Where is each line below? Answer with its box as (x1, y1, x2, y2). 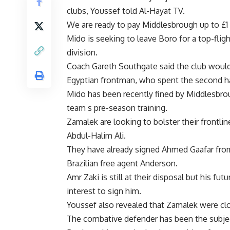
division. (67, 47, 98, 58)
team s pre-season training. (67, 103, 167, 113)
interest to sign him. (67, 186, 141, 197)
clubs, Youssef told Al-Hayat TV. (67, 6, 185, 16)
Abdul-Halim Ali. (67, 130, 126, 141)
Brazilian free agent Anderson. (67, 158, 178, 169)
